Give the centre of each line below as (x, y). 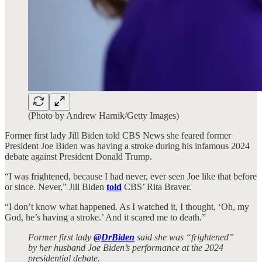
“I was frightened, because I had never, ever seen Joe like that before (131, 176)
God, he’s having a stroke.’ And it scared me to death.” (105, 217)
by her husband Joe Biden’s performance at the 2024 (126, 247)
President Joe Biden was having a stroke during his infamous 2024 (127, 146)
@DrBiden (114, 237)
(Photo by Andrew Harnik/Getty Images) (104, 115)
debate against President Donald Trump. (78, 156)
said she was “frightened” (184, 237)
